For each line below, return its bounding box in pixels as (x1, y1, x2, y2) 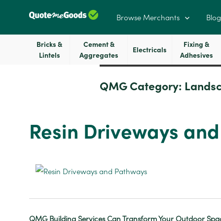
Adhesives (180, 51, 213, 60)
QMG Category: (99, 79, 184, 94)
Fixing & (184, 40, 210, 49)
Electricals (132, 45, 167, 54)
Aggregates (79, 51, 118, 60)
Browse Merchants (116, 12, 180, 22)
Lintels (38, 51, 60, 60)
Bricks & (37, 40, 63, 49)
